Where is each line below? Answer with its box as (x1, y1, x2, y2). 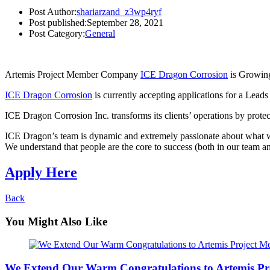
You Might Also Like (5, 215, 107, 228)
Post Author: (29, 7, 77, 17)
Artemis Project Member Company (5, 69, 140, 80)
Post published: (29, 17, 87, 28)
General (85, 28, 115, 39)
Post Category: (29, 28, 85, 39)
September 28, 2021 (87, 17, 163, 28)
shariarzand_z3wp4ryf (77, 7, 162, 17)
